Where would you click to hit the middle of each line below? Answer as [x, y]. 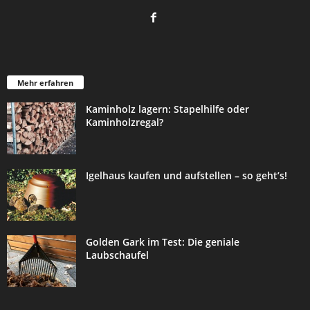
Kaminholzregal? [125, 122]
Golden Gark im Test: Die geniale [163, 241]
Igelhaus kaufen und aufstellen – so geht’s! [186, 175]
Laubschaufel [117, 255]
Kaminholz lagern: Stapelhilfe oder [167, 109]
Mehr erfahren [45, 82]
